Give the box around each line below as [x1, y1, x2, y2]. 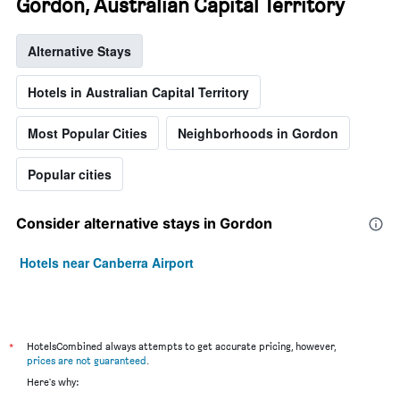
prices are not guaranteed [27, 354, 146, 368]
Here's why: [27, 375, 79, 389]
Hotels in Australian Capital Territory [28, 83, 249, 102]
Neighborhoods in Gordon [178, 124, 338, 143]
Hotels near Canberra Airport [20, 254, 194, 272]
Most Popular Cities [28, 124, 147, 143]
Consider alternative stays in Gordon [16, 214, 272, 233]
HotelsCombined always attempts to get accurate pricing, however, [27, 339, 336, 354]
